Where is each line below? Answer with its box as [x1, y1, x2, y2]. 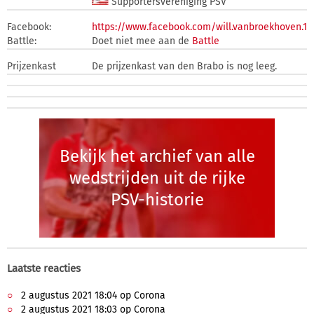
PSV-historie [110, 189, 204, 210]
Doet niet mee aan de [92, 35, 192, 47]
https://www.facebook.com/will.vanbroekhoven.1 [92, 21, 307, 33]
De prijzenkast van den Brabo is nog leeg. [92, 60, 277, 72]
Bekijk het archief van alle [59, 146, 255, 166]
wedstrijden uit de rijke [69, 168, 245, 188]
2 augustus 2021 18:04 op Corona [18, 289, 165, 301]
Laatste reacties [7, 262, 81, 275]
